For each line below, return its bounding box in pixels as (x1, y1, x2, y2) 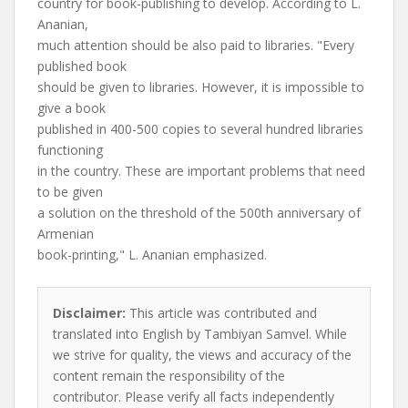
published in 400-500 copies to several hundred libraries (37, 120, 363, 138)
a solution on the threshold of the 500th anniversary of (37, 204, 361, 221)
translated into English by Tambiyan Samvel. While (53, 325, 347, 342)
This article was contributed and (126, 304, 317, 321)
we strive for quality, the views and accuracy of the (53, 346, 352, 363)
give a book (37, 99, 106, 117)
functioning (37, 141, 103, 158)
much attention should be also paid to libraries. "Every (37, 36, 354, 54)
